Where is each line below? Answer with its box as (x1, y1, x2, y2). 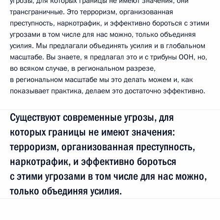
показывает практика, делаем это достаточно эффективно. (10, 86, 205, 96)
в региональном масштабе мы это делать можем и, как (10, 75, 193, 84)
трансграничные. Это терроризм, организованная (10, 7, 173, 17)
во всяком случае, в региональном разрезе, (10, 63, 156, 73)
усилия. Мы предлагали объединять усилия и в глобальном (10, 41, 205, 51)
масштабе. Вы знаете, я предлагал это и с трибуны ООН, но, (10, 52, 207, 62)
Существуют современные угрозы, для (10, 111, 174, 123)
